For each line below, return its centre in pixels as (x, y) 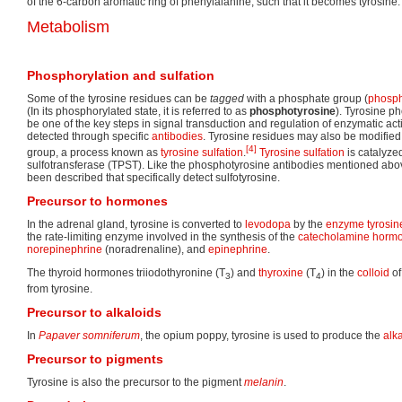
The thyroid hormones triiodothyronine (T (126, 272)
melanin (264, 383)
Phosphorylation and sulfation (121, 75)
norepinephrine (65, 249)
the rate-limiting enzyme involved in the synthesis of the (162, 236)
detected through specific (89, 136)
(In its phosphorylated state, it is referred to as (138, 111)
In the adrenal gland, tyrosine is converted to (136, 224)
